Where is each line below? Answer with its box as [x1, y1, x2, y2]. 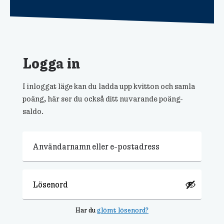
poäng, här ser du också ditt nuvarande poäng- [22, 93, 183, 103]
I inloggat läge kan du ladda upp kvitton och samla [22, 80, 195, 91]
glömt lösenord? [97, 205, 148, 214]
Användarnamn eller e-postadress [22, 133, 143, 144]
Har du [75, 205, 97, 214]
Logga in [22, 53, 80, 72]
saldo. [22, 105, 43, 116]
